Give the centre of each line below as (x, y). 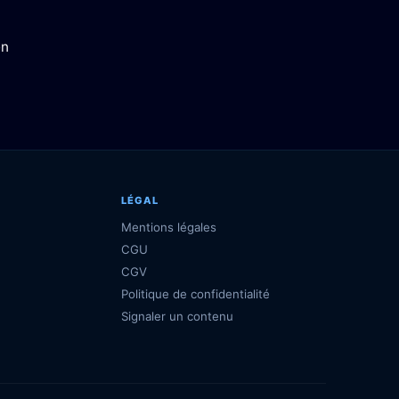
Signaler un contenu (177, 316)
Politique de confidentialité (195, 294)
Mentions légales (168, 227)
